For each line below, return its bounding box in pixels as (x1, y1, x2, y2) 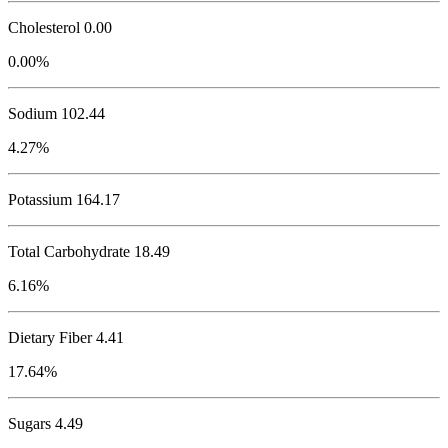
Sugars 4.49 (8, 415, 83, 433)
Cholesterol (8, 19, 80, 37)
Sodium (8, 105, 57, 123)
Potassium (8, 191, 72, 209)
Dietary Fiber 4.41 (8, 329, 124, 347)
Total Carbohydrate (8, 243, 130, 261)
